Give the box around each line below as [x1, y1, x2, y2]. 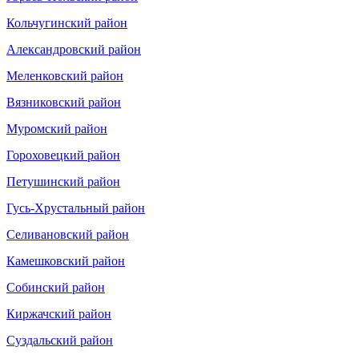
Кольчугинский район [6, 15, 127, 30]
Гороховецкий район [6, 147, 120, 162]
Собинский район [6, 280, 105, 294]
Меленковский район [6, 68, 123, 83]
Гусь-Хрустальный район [6, 200, 145, 215]
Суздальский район [6, 333, 113, 347]
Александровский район [6, 42, 141, 56]
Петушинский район [6, 174, 120, 188]
